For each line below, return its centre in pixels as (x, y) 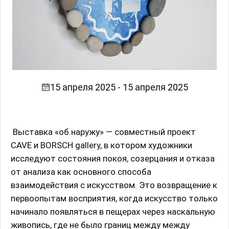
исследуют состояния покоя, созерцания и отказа (113, 158)
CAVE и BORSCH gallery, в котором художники (101, 145)
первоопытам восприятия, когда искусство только (114, 198)
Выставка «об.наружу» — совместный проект (103, 132)
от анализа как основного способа (81, 172)
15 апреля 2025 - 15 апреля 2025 (119, 87)
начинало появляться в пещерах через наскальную (113, 212)
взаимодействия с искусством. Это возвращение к (114, 185)
